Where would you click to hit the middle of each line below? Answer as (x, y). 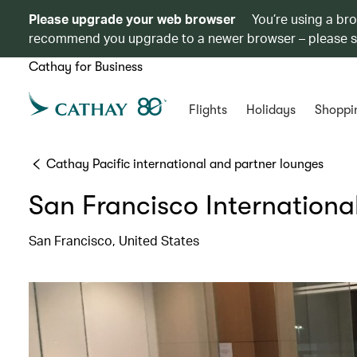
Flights (208, 110)
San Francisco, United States (114, 240)
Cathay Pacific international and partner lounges (185, 164)
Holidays (271, 110)
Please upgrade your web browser (132, 19)
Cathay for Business (86, 67)
